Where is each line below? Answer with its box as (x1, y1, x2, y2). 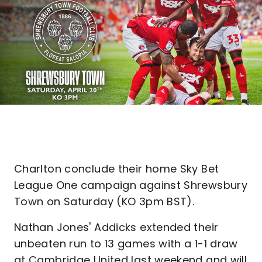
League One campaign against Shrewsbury (14, 178, 248, 192)
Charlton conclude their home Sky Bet (14, 161, 219, 176)
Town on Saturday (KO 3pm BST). (14, 194, 195, 209)
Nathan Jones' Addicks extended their (14, 220, 219, 235)
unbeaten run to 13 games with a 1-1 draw (14, 236, 238, 251)
